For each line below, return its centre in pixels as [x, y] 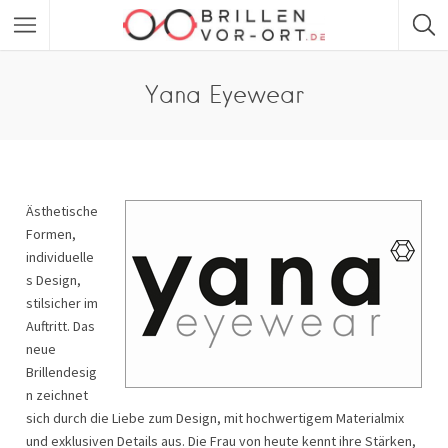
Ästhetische [62, 211]
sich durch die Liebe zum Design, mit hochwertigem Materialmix [215, 418]
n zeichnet [57, 395]
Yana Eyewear [224, 94]
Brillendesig [61, 372]
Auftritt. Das [60, 326]
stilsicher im [62, 303]
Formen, [51, 234]
